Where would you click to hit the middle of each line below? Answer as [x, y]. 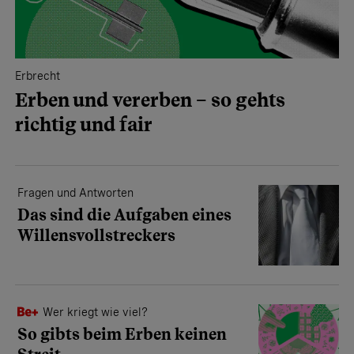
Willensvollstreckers [96, 235]
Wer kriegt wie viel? [95, 313]
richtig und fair [84, 124]
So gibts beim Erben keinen [122, 335]
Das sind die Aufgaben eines [124, 215]
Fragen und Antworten [75, 192]
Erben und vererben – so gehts [150, 100]
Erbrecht [38, 75]
